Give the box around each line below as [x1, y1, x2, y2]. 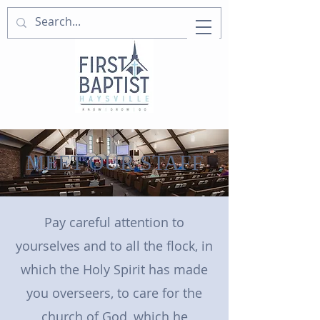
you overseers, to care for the [26, 284, 202, 301]
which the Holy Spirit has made [21, 261, 208, 278]
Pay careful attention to [44, 214, 184, 231]
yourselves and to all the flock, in [16, 237, 213, 254]
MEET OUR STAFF [25, 151, 204, 174]
